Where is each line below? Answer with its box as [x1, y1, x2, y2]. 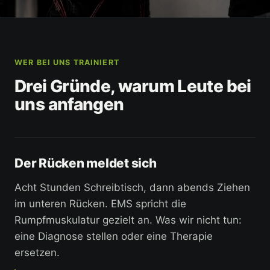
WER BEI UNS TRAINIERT [14, 58, 119, 67]
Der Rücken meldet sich [14, 155, 157, 171]
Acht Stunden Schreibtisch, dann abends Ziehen [14, 181, 250, 194]
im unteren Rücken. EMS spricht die [14, 198, 186, 210]
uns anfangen [14, 94, 124, 115]
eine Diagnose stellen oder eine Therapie [14, 230, 213, 243]
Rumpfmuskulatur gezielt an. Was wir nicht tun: [14, 214, 242, 227]
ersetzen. [14, 246, 60, 259]
